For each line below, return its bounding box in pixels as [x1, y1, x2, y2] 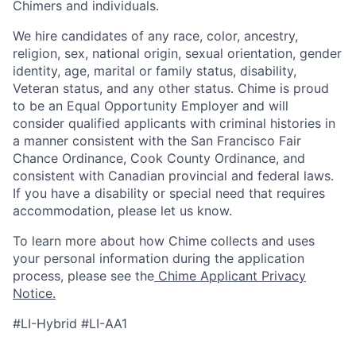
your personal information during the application [13, 250, 304, 266]
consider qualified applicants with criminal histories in [13, 115, 335, 131]
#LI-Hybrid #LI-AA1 [13, 315, 127, 331]
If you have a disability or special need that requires [13, 185, 325, 201]
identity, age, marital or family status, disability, [13, 63, 296, 79]
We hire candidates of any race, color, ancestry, [13, 28, 298, 44]
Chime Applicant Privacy [154, 268, 306, 284]
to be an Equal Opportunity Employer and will [13, 98, 288, 114]
